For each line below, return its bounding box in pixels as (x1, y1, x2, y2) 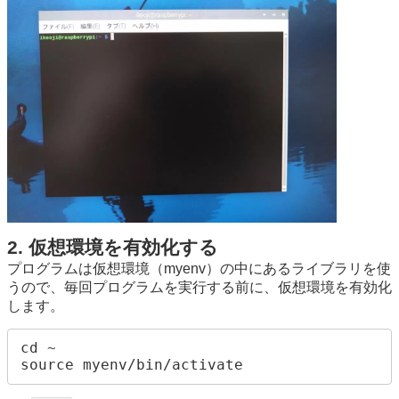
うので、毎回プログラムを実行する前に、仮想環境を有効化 (7, 279, 392, 295)
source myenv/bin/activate (20, 356, 244, 374)
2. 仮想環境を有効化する (7, 236, 218, 258)
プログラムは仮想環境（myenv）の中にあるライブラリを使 (7, 260, 391, 276)
